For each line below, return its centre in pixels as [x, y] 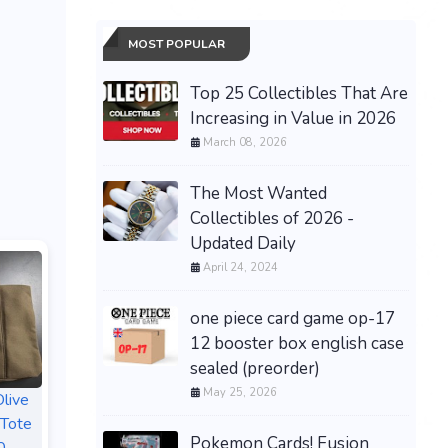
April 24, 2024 [240, 267]
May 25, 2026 [240, 392]
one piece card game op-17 [292, 318]
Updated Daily [243, 243]
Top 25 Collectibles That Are [299, 93]
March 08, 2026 [245, 142]
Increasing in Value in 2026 [293, 118]
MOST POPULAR [176, 43]
